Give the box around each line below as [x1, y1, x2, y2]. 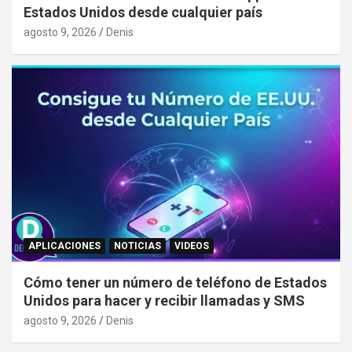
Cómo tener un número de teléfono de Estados [24, 274, 327, 291]
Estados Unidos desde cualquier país [24, 3, 262, 20]
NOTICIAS [114, 240, 161, 252]
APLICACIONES [28, 240, 101, 252]
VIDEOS [174, 240, 209, 252]
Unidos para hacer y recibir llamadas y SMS [24, 292, 305, 310]
